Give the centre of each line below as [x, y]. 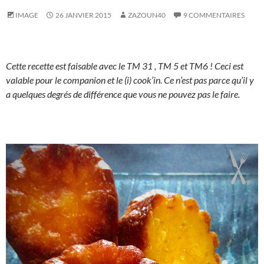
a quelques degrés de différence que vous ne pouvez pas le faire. [123, 94]
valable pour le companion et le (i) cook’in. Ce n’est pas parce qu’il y [130, 80]
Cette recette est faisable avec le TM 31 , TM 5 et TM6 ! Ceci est [125, 66]
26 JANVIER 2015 [83, 15]
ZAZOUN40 [147, 15]
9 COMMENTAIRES [214, 15]
